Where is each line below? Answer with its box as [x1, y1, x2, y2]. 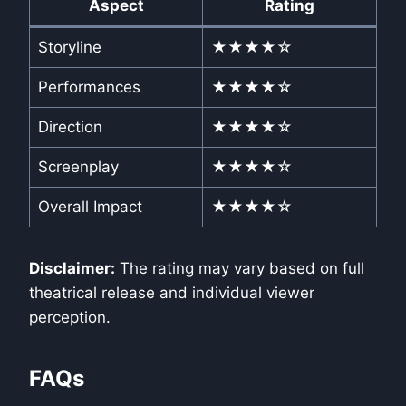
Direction [37, 118, 102, 137]
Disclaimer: [29, 259, 115, 278]
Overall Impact [37, 198, 142, 217]
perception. [29, 308, 111, 327]
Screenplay [37, 158, 119, 177]
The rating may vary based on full [115, 259, 364, 278]
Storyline [37, 38, 101, 57]
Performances [37, 78, 140, 97]
